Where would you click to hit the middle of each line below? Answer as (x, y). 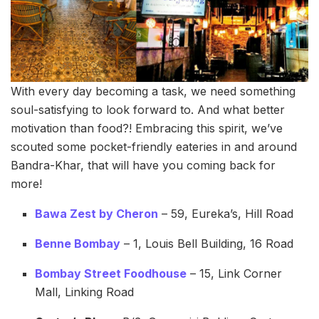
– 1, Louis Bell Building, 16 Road (207, 244)
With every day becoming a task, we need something (153, 91)
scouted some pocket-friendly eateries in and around (154, 147)
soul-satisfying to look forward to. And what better (148, 110)
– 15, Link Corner (235, 274)
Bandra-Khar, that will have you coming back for (143, 166)
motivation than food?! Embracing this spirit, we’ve (147, 129)
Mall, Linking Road (85, 292)
